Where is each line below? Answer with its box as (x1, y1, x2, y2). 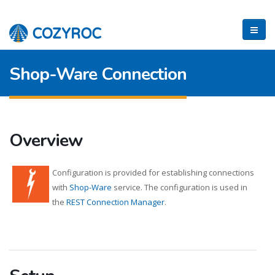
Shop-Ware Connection (9, 62, 187, 86)
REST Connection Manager (66, 196, 165, 207)
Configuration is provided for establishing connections (52, 167, 254, 178)
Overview (9, 128, 82, 152)
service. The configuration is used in (112, 182, 247, 193)
